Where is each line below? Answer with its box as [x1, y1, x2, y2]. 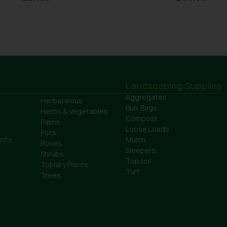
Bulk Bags [126, 103, 157, 113]
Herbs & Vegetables [41, 106, 108, 117]
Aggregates [126, 92, 167, 102]
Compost [126, 113, 158, 124]
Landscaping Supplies [126, 80, 222, 92]
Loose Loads [126, 124, 169, 134]
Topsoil [126, 156, 151, 166]
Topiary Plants [41, 160, 88, 170]
